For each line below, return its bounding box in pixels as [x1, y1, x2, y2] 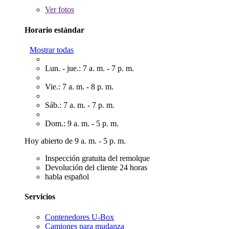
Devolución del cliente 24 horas [45, 163, 147, 172]
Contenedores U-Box [45, 212, 114, 221]
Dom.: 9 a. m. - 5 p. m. [45, 119, 119, 128]
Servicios [25, 192, 55, 201]
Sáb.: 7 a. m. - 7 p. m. [45, 101, 114, 109]
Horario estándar [25, 25, 84, 34]
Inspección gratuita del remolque [45, 154, 150, 163]
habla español [45, 172, 89, 181]
